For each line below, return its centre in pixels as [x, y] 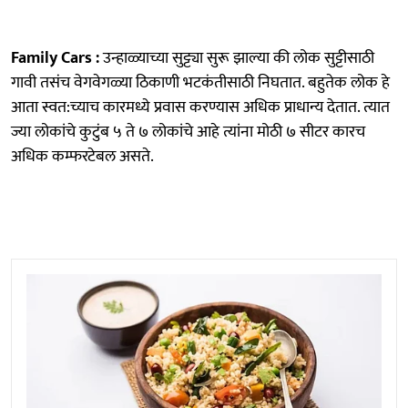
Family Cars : [55, 58]
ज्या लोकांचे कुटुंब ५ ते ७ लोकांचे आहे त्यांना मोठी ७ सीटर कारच [188, 132]
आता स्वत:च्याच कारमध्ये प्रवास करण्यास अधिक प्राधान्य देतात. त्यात [200, 107]
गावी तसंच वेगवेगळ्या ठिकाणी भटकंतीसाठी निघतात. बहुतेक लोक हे [200, 82]
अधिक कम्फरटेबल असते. [82, 156]
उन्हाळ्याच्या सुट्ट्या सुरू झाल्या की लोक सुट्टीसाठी [237, 58]
